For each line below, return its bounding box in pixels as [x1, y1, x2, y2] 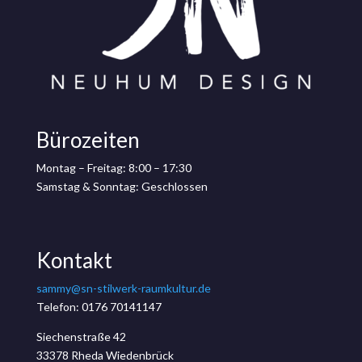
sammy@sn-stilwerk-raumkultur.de [36, 280, 211, 295]
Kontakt [36, 246, 112, 273]
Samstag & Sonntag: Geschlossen [36, 179, 208, 193]
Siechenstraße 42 [36, 329, 126, 343]
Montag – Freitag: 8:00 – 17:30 [36, 160, 192, 175]
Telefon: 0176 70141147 [36, 299, 162, 314]
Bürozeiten [36, 126, 140, 153]
